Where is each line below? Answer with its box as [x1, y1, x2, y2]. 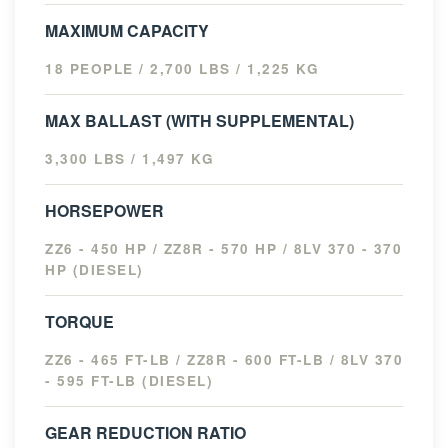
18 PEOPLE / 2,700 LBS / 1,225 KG [45, 59, 319, 79]
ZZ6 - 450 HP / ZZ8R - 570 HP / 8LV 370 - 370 [45, 239, 402, 259]
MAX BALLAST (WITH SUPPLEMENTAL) [45, 109, 354, 133]
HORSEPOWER [45, 199, 164, 223]
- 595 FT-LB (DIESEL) [45, 371, 213, 391]
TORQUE [45, 310, 114, 334]
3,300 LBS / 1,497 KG [45, 149, 214, 169]
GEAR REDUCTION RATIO [45, 421, 246, 445]
